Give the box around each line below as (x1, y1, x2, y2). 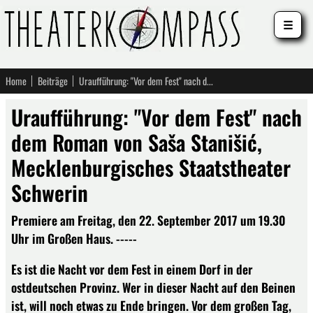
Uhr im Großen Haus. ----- (11, 229, 137, 247)
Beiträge (38, 73, 68, 88)
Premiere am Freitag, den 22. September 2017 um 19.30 (11, 211, 286, 229)
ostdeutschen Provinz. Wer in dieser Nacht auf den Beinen (11, 277, 296, 296)
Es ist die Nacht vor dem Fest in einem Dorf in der (11, 259, 253, 278)
